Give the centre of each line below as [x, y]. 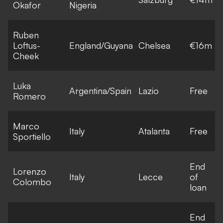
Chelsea [154, 45]
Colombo [32, 181]
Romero [29, 96]
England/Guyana [101, 45]
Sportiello [32, 136]
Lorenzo [30, 171]
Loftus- [27, 45]
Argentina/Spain [100, 90]
